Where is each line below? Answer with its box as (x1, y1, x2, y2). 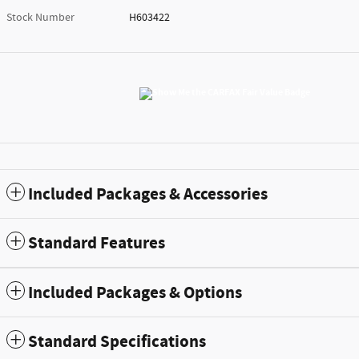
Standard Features (28, 232, 165, 256)
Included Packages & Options (28, 282, 242, 305)
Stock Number (6, 10, 75, 26)
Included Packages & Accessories (28, 184, 268, 207)
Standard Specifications (28, 331, 206, 354)
